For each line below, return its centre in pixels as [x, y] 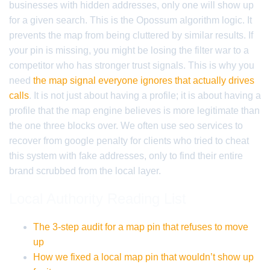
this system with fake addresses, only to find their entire [126, 156]
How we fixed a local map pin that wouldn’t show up [143, 257]
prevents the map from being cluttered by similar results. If [131, 35]
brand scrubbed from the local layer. [85, 171]
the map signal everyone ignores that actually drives [144, 80]
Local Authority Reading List [98, 199]
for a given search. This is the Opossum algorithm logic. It [130, 20]
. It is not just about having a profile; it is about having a [145, 96]
